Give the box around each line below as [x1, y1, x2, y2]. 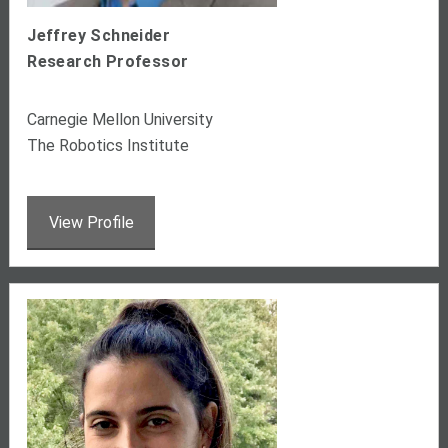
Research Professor [27, 51, 189, 71]
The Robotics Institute [27, 135, 190, 155]
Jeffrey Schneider [27, 25, 170, 45]
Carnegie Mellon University [27, 109, 214, 129]
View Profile [48, 213, 134, 233]
